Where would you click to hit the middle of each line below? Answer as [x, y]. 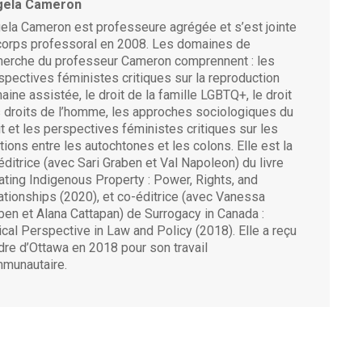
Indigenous [61, 179]
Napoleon [208, 162]
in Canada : [233, 213]
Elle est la [263, 145]
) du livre [259, 162]
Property [120, 179]
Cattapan [95, 213]
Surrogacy [173, 213]
